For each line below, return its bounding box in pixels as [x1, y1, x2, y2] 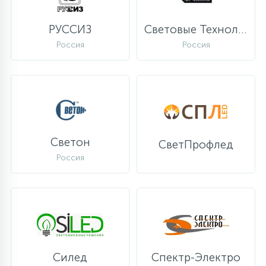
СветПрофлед [159, 138, 233, 151]
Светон [50, 135, 90, 149]
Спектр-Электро [151, 251, 240, 264]
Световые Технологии [238, 22, 246, 36]
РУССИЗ [49, 22, 91, 36]
